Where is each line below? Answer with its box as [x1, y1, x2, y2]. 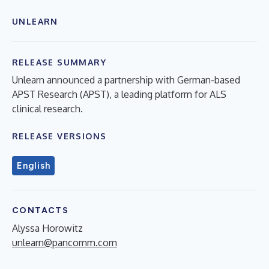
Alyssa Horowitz [12, 222, 83, 234]
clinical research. [12, 102, 83, 115]
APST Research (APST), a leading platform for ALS [12, 88, 226, 100]
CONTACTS [12, 205, 69, 216]
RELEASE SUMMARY [12, 56, 106, 67]
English [17, 160, 50, 171]
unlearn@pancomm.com [12, 236, 117, 249]
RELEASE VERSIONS [12, 130, 107, 141]
